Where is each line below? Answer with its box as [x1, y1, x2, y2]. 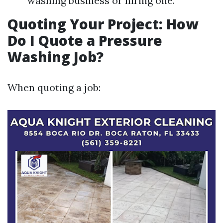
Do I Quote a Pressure [7, 31, 162, 50]
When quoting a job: [7, 81, 101, 94]
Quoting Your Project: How [7, 14, 198, 33]
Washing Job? [7, 47, 104, 66]
